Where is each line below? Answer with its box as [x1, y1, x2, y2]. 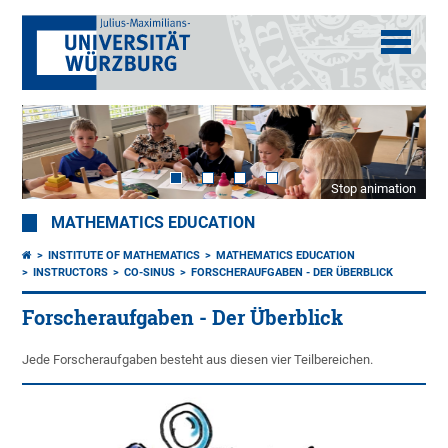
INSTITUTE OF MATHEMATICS [48, 249, 201, 263]
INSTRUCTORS [33, 266, 109, 280]
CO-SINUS [124, 266, 176, 280]
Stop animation [330, 181, 416, 197]
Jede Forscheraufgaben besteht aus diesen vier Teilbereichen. [22, 352, 374, 368]
